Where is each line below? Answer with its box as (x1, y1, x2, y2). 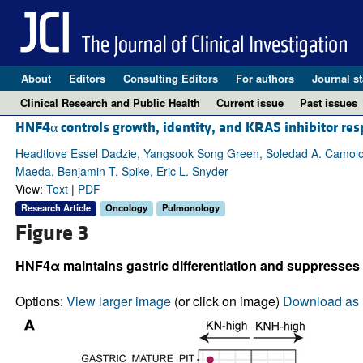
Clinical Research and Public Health (20, 95, 200, 110)
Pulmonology (161, 201, 220, 215)
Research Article (20, 201, 91, 215)
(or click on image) (170, 291, 283, 310)
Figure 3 (15, 219, 88, 247)
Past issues (300, 95, 357, 110)
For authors (235, 70, 294, 86)
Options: (15, 291, 66, 310)
